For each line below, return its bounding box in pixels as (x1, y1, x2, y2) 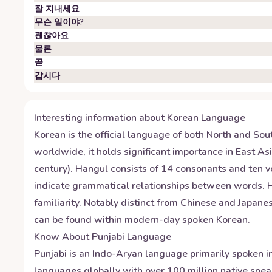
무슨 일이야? (35, 16, 84, 28)
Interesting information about (34, 111, 167, 124)
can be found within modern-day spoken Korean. (34, 213, 250, 226)
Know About (34, 230, 92, 243)
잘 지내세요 (35, 3, 80, 15)
